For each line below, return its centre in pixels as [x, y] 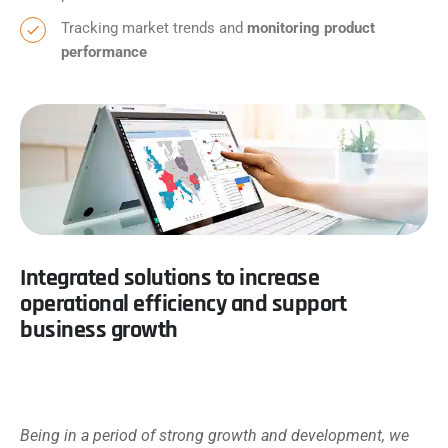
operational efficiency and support [183, 304]
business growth [99, 330]
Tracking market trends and [154, 28]
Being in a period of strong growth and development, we [214, 436]
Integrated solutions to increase [169, 278]
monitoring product [311, 28]
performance [104, 52]
